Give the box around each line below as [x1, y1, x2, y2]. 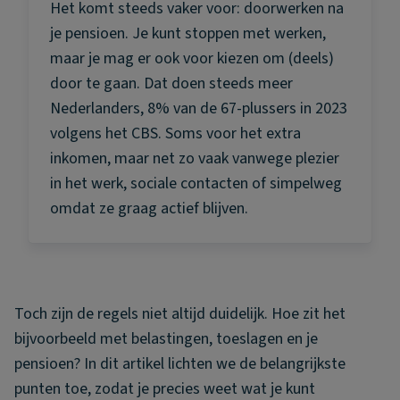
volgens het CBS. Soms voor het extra [50, 122, 301, 145]
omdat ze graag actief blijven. [50, 197, 248, 220]
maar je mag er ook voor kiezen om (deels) [50, 47, 334, 70]
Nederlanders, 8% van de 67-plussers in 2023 [50, 97, 347, 120]
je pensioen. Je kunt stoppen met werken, [50, 22, 326, 45]
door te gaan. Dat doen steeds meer [50, 72, 293, 95]
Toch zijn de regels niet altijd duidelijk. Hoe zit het [14, 303, 346, 325]
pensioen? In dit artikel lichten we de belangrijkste [14, 353, 346, 375]
